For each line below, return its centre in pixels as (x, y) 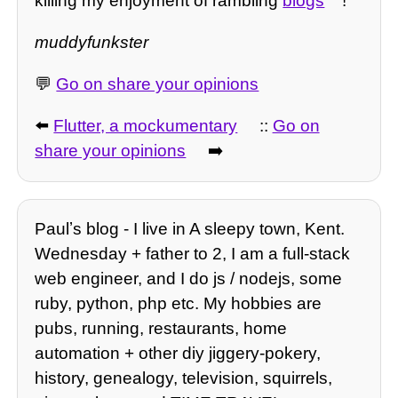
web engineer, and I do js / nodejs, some (189, 278)
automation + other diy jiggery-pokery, (178, 353)
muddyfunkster (92, 43)
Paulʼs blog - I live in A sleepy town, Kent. (190, 228)
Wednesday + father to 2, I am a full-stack (193, 253)
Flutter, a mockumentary (146, 126)
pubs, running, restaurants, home (161, 328)
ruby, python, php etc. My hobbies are (179, 303)
